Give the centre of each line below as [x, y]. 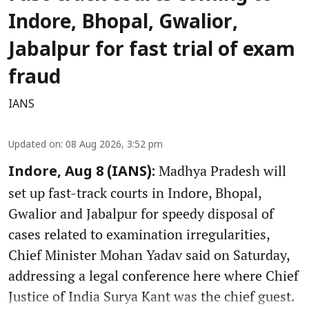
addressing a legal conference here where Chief [153, 275]
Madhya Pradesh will [221, 170]
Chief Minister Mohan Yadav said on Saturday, [149, 255]
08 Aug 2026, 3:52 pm [114, 145]
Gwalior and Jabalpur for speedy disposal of [141, 213]
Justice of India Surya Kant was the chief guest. [152, 296]
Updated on [34, 145]
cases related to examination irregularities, [139, 234]
